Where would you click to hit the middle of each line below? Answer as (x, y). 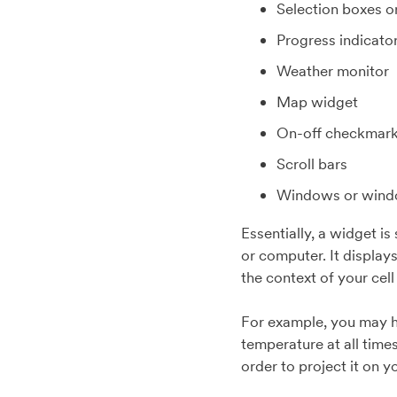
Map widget (317, 102)
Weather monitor (333, 71)
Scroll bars (312, 164)
